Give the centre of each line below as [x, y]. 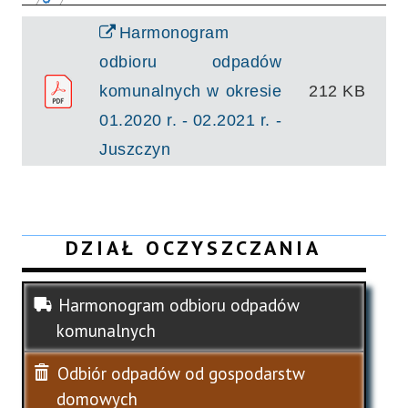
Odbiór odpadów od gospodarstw [181, 373]
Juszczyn [135, 148]
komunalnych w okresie [190, 90]
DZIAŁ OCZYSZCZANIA [194, 247]
